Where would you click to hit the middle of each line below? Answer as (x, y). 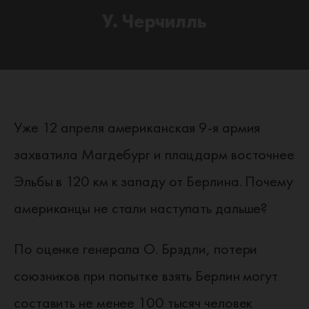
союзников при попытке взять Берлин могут (146, 276)
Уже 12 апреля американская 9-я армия (137, 127)
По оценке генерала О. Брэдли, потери (136, 249)
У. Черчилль (154, 21)
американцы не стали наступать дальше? (141, 208)
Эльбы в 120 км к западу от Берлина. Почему (153, 181)
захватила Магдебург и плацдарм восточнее (154, 154)
